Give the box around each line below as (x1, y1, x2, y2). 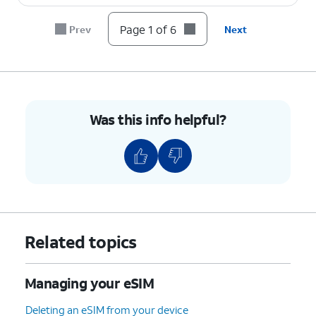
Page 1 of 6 (120, 21, 177, 37)
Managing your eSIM (25, 273, 154, 292)
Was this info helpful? (89, 109, 226, 128)
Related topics (24, 230, 137, 253)
